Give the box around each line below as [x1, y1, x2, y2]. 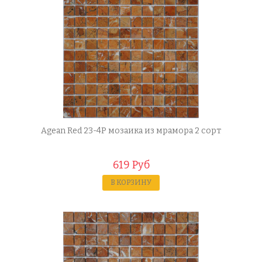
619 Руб [112, 158, 150, 171]
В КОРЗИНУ [111, 178, 151, 187]
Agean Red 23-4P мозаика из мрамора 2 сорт [41, 126, 221, 136]
